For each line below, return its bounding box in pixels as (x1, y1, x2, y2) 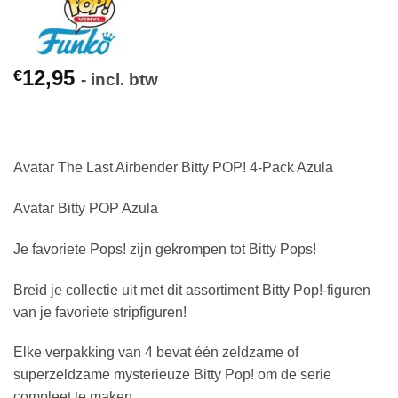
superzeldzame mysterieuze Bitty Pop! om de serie (13, 367, 331, 383)
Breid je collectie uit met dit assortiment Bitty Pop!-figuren (13, 282, 370, 298)
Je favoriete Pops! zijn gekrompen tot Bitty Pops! (13, 241, 316, 257)
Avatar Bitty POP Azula (13, 201, 158, 217)
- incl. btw (81, 70, 158, 90)
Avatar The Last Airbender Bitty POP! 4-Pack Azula (13, 160, 333, 176)
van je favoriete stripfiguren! (13, 304, 187, 320)
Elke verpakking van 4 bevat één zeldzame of (13, 345, 298, 361)
